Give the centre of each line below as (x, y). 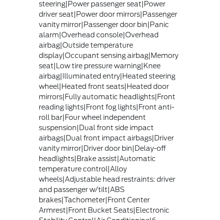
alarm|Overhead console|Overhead (98, 35)
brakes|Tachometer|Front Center (94, 200)
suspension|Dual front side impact (96, 128)
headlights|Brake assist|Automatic (97, 159)
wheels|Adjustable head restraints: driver (107, 179)
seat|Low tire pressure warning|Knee (99, 66)
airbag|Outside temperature (86, 45)
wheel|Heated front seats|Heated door (104, 87)
